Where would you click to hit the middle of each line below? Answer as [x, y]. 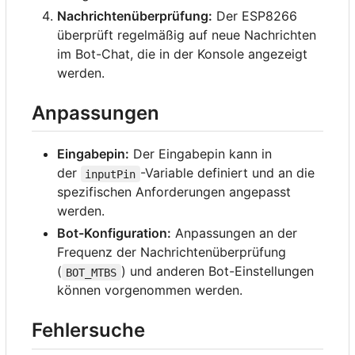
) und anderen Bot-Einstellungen [219, 271]
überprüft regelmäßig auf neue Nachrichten [187, 35]
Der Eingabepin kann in [200, 154]
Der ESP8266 [255, 16]
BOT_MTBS [92, 272]
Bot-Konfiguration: [114, 233]
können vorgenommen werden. [150, 290]
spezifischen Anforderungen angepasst [174, 192]
